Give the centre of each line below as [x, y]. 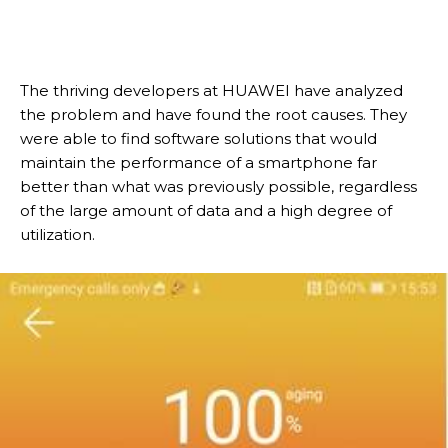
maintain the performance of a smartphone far [198, 162]
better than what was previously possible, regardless [218, 186]
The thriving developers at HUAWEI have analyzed [211, 90]
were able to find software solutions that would [198, 138]
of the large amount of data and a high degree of [206, 210]
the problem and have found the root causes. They [213, 114]
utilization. [57, 234]
